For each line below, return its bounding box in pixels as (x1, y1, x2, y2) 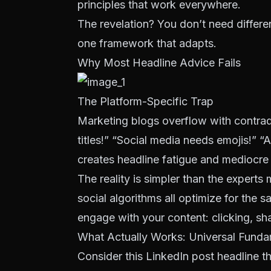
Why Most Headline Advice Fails (77, 56, 241, 69)
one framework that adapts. (77, 37, 217, 50)
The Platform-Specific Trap (77, 95, 214, 108)
